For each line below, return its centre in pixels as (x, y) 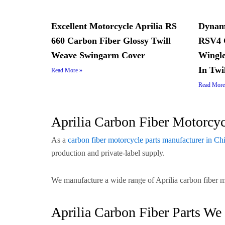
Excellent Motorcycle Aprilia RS (114, 26)
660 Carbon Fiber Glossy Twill (111, 41)
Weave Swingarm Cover (98, 55)
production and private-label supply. (108, 153)
